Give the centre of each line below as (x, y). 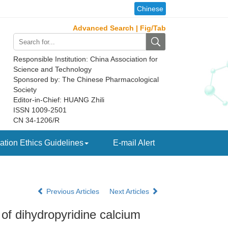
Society (25, 90)
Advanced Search (103, 28)
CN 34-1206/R (36, 120)
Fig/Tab (153, 28)
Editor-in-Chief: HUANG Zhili (59, 100)
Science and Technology (52, 69)
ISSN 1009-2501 (40, 110)
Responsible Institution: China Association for (85, 59)
